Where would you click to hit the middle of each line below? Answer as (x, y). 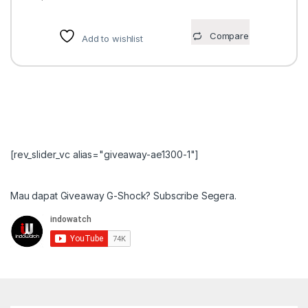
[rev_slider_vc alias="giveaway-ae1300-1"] (105, 155)
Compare (229, 36)
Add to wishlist (112, 39)
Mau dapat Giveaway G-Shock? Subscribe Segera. (123, 196)
